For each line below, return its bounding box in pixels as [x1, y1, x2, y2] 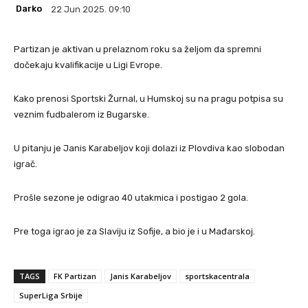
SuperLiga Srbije [19, 289, 82, 300]
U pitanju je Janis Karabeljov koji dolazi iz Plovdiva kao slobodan [14, 142, 285, 153]
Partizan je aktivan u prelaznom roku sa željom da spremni [14, 43, 261, 54]
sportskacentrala [185, 270, 250, 281]
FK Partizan [54, 270, 96, 281]
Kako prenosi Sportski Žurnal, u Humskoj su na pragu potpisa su [14, 93, 283, 104]
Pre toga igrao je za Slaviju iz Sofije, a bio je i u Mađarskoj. [14, 225, 255, 236]
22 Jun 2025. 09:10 [51, 3, 131, 14]
